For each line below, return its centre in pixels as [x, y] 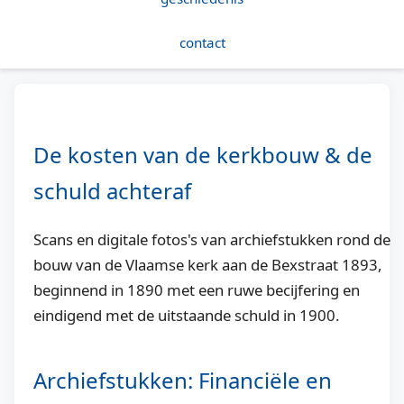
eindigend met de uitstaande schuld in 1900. [187, 315]
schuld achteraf [112, 191]
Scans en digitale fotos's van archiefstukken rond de [212, 239]
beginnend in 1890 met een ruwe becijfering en [197, 289]
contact [202, 42]
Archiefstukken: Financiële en [183, 380]
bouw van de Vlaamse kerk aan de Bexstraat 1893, [208, 264]
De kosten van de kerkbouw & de [203, 155]
